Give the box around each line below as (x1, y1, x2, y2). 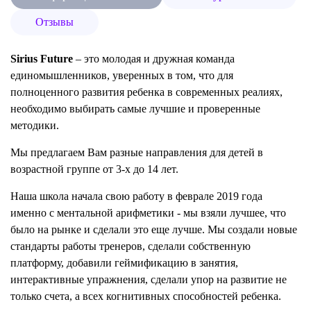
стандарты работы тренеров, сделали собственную (10, 240, 251, 252)
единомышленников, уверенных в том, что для (10, 69, 233, 81)
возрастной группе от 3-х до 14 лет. (10, 163, 178, 175)
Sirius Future (10, 53, 73, 65)
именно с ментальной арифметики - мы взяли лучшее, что (10, 207, 286, 219)
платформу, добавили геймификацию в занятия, (10, 257, 238, 269)
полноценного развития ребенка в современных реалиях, (10, 86, 283, 98)
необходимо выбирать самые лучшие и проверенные (10, 103, 260, 115)
